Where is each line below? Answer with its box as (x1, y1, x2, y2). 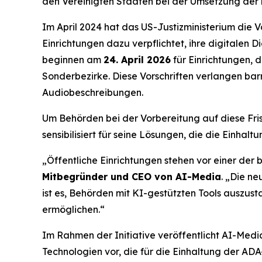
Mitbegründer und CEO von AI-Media (42, 171, 221, 183)
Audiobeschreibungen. (42, 87, 143, 99)
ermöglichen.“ (42, 204, 105, 216)
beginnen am (42, 54, 104, 66)
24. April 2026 (104, 54, 171, 66)
